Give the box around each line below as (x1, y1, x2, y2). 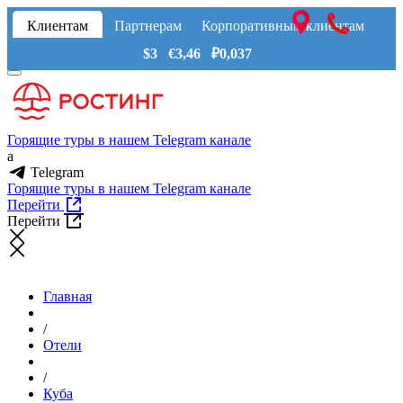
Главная (43, 289, 92, 305)
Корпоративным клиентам (201, 18, 364, 33)
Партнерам (113, 18, 182, 33)
